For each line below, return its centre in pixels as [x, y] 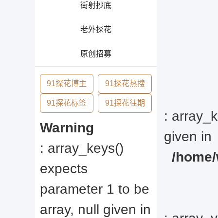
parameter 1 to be [95, 189]
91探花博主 [67, 83]
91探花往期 [125, 103]
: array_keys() [82, 148]
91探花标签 [67, 103]
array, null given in [95, 209]
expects [64, 169]
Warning [67, 128]
